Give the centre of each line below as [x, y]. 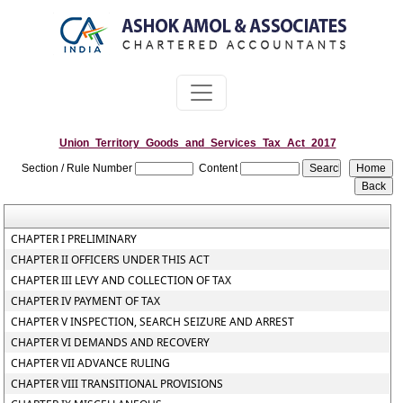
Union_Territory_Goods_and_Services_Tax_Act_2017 [197, 143]
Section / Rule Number [77, 168]
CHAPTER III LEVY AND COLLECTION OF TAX [121, 280]
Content [219, 168]
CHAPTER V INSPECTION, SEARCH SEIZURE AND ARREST [153, 322]
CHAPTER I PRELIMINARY [74, 239]
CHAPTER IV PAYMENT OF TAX [86, 301]
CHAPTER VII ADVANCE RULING [91, 363]
